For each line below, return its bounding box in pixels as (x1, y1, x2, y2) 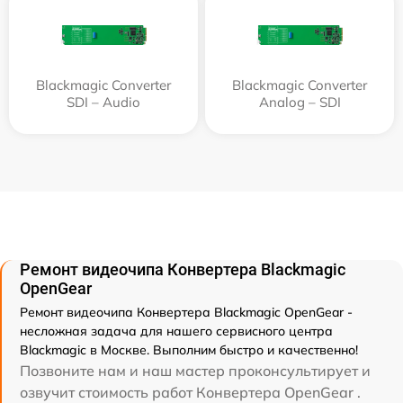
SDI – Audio (67, 93, 140, 111)
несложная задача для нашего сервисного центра (20, 322, 333, 339)
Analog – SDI (258, 93, 341, 111)
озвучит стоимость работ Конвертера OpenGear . (20, 382, 361, 401)
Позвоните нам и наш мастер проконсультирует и (20, 361, 371, 380)
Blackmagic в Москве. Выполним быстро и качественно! (20, 341, 358, 358)
